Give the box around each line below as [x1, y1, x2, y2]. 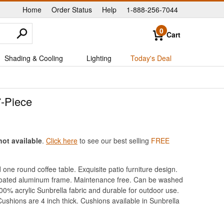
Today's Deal [130, 53, 171, 63]
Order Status [51, 4, 92, 14]
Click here [46, 135, 77, 145]
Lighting [86, 53, 111, 63]
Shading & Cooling [4, 53, 63, 63]
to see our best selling [77, 135, 151, 145]
